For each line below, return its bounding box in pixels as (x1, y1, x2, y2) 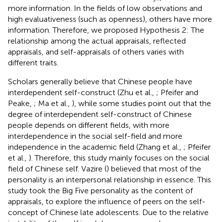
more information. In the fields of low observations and (8, 3, 202, 13)
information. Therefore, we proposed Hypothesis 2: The (8, 25, 204, 35)
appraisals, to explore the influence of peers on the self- (8, 196, 206, 206)
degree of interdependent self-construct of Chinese (8, 109, 192, 119)
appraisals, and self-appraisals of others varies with (8, 47, 184, 56)
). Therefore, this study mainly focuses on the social (29, 153, 210, 163)
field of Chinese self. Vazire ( (8, 164, 107, 173)
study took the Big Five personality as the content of (8, 185, 193, 195)
